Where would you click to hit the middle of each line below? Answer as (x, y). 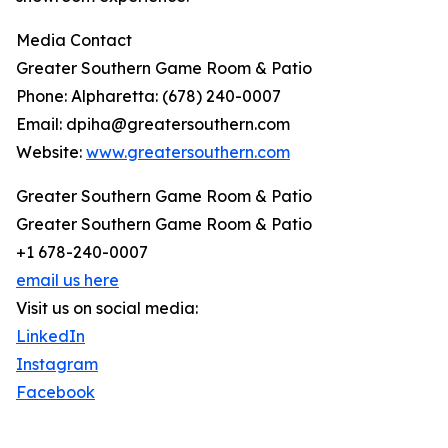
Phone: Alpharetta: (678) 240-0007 (148, 96)
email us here (67, 280)
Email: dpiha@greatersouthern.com (153, 124)
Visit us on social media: (107, 308)
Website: (51, 152)
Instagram (57, 364)
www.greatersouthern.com (188, 152)
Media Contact (74, 40)
